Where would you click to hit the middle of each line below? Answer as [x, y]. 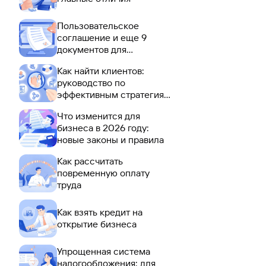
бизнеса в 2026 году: [103, 128]
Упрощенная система [104, 251]
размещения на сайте [104, 61]
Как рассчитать [90, 161]
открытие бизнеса [97, 224]
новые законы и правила [110, 140]
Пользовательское [98, 26]
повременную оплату [103, 173]
